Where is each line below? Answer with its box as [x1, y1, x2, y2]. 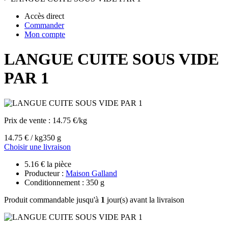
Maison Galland [66, 168, 117, 178]
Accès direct [24, 12, 64, 20]
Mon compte [24, 30, 65, 39]
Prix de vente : [4, 116, 52, 125]
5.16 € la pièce [24, 159, 71, 168]
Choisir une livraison [4, 142, 71, 151]
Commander [24, 21, 64, 30]
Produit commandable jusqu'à [4, 195, 101, 204]
